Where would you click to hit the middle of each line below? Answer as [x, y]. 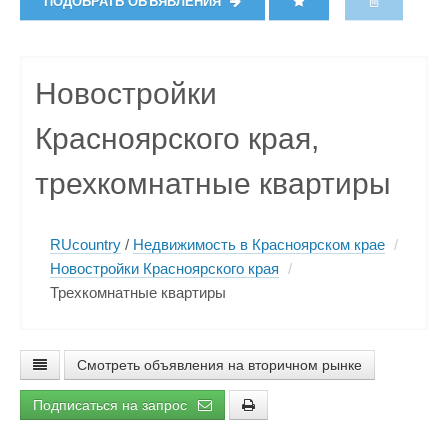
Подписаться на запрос [112, 405]
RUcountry [85, 244]
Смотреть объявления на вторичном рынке [219, 365]
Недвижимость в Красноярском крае [259, 244]
